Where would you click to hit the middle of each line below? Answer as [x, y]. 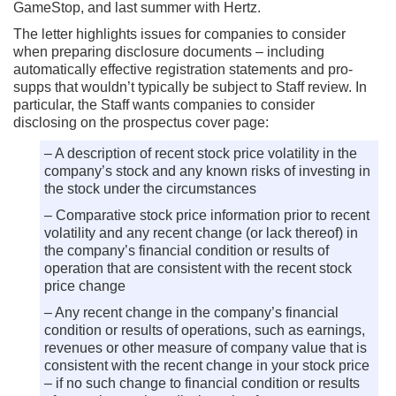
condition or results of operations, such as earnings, [205, 330]
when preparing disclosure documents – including [169, 52]
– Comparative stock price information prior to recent [207, 215]
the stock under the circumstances [150, 189]
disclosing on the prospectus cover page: [141, 122]
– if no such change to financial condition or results [202, 383]
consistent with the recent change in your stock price [207, 366]
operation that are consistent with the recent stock [198, 268]
